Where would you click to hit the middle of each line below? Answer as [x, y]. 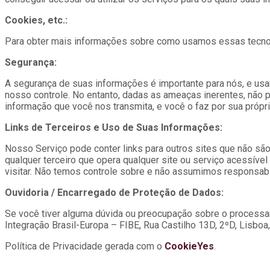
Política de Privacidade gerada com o [85, 246]
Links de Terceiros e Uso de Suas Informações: [114, 128]
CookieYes [189, 246]
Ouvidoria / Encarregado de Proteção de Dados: [114, 193]
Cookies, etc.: [36, 20]
